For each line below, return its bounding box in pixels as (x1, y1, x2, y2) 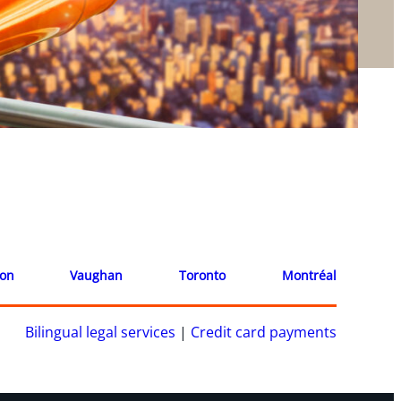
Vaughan (70, 267, 124, 285)
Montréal (281, 267, 337, 285)
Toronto (179, 267, 226, 285)
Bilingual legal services (25, 322, 175, 343)
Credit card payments (191, 322, 337, 343)
